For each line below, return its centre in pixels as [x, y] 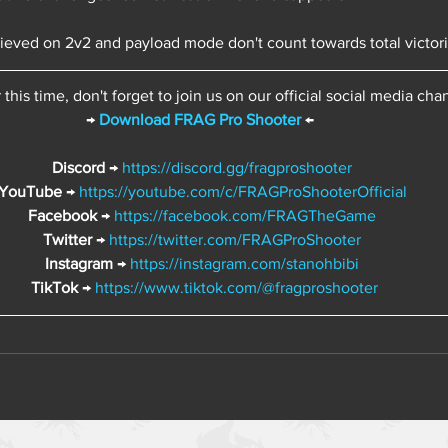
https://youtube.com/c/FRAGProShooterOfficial [242, 191]
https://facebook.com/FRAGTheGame [245, 215]
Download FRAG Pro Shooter [200, 119]
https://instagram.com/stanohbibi [244, 263]
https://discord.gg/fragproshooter [237, 167]
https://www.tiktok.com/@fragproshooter [236, 287]
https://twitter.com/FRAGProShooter [235, 239]
